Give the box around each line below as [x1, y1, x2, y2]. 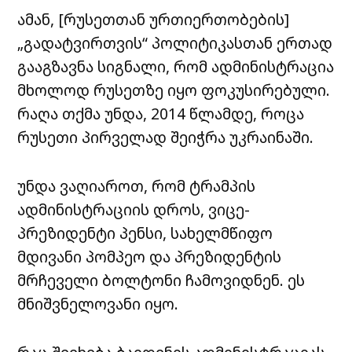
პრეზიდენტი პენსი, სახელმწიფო [17, 222, 273, 244]
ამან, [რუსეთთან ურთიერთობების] [17, 9, 290, 31]
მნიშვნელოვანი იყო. [17, 293, 179, 315]
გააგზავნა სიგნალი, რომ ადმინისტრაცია [17, 56, 335, 78]
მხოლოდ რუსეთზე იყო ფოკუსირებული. [17, 79, 331, 101]
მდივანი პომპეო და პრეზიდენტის [17, 246, 282, 268]
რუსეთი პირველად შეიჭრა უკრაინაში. [17, 126, 314, 148]
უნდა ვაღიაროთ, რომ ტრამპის [17, 175, 256, 197]
